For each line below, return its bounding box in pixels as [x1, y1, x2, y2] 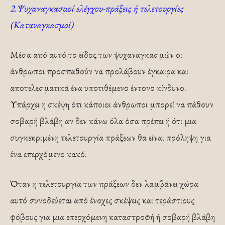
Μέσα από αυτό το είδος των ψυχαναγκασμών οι [10, 48, 182, 61]
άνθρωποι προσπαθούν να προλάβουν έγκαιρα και [10, 65, 188, 78]
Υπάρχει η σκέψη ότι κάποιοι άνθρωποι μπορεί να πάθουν [10, 98, 213, 111]
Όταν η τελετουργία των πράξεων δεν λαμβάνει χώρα [10, 177, 198, 190]
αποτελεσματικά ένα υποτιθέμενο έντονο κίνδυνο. [10, 81, 186, 94]
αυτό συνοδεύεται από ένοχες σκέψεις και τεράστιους [10, 194, 194, 207]
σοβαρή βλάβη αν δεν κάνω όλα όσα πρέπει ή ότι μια [10, 115, 196, 128]
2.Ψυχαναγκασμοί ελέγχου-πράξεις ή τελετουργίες [10, 2, 183, 15]
